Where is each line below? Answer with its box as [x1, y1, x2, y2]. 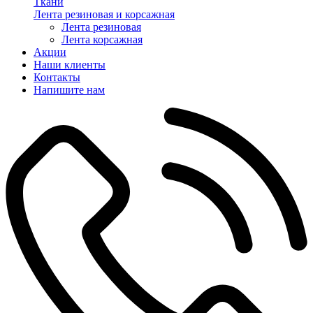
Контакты [34, 71, 80, 83]
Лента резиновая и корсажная [34, 8, 175, 20]
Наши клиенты [34, 59, 105, 71]
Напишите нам [34, 84, 105, 96]
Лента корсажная [61, 34, 143, 45]
